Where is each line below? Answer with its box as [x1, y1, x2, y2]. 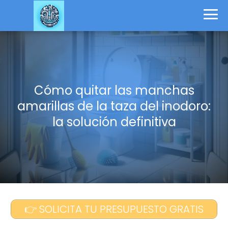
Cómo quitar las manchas [34, 81, 194, 99]
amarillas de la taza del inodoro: [17, 97, 211, 115]
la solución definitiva [52, 113, 176, 130]
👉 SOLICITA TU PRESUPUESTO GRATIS [24, 202, 204, 216]
